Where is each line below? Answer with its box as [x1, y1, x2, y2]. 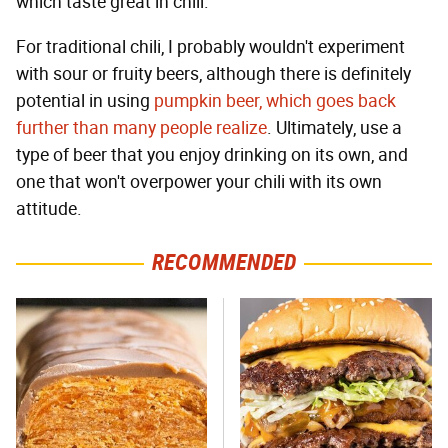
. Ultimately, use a [267, 117, 402, 140]
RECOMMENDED [151, 249, 297, 277]
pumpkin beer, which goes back [154, 90, 396, 113]
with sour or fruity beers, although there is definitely [16, 63, 411, 86]
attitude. [16, 198, 82, 221]
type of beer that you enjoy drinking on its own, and [16, 144, 408, 167]
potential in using [16, 90, 154, 113]
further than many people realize [16, 117, 267, 140]
